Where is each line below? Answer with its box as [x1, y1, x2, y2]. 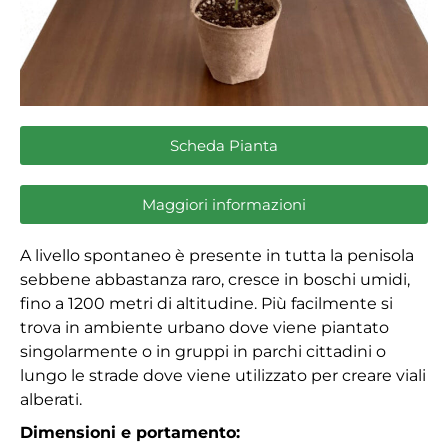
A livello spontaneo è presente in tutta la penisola [20, 246, 414, 266]
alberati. [20, 390, 82, 410]
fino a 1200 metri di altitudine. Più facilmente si [20, 294, 393, 314]
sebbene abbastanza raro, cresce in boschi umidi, [20, 270, 410, 290]
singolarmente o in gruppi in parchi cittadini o [20, 342, 386, 362]
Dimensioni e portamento [20, 423, 236, 443]
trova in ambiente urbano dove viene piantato [20, 318, 389, 338]
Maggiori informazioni [142, 195, 306, 215]
